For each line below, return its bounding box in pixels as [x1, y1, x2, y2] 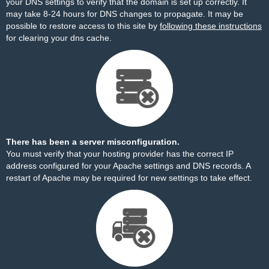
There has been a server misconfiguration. [6, 137, 180, 147]
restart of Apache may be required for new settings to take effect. [6, 173, 252, 183]
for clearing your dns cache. [6, 33, 112, 43]
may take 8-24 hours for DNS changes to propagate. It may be [6, 9, 243, 19]
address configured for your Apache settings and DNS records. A [6, 161, 250, 171]
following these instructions [160, 21, 262, 31]
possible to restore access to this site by [6, 21, 160, 31]
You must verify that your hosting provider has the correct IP [6, 149, 234, 159]
